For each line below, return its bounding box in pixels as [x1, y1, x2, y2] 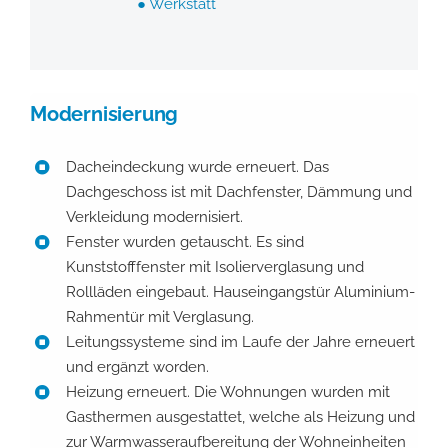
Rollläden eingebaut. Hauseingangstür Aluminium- [65, 282, 415, 301]
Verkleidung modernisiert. [65, 207, 243, 226]
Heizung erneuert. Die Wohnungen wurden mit [65, 382, 390, 401]
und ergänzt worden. [65, 357, 209, 376]
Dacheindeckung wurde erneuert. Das [65, 157, 329, 176]
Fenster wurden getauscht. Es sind [65, 232, 304, 251]
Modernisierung [29, 101, 179, 126]
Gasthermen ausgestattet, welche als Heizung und [65, 407, 415, 426]
